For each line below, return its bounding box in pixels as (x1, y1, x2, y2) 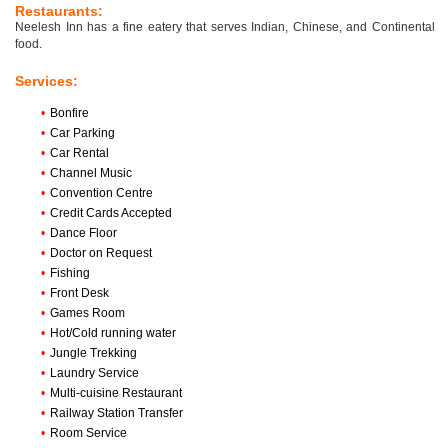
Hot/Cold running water (50, 326, 176, 341)
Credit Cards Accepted (50, 206, 172, 221)
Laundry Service (50, 366, 139, 381)
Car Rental (50, 146, 109, 161)
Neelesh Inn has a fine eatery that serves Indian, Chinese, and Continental (15, 20, 435, 35)
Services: (15, 73, 78, 90)
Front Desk (50, 286, 109, 301)
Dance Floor (50, 226, 117, 241)
